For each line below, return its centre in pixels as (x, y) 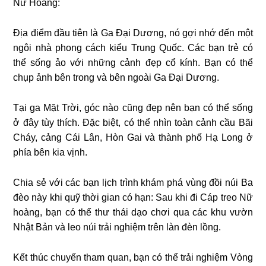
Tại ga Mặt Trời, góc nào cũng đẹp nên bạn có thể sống (133, 108)
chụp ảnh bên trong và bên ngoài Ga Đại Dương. (116, 78)
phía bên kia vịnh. (50, 153)
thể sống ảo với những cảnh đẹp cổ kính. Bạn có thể (133, 63)
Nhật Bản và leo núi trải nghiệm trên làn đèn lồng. (117, 227)
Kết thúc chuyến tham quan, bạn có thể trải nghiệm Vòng (133, 258)
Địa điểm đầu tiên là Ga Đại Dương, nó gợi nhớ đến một (133, 33)
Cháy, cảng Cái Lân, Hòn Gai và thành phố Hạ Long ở (133, 138)
